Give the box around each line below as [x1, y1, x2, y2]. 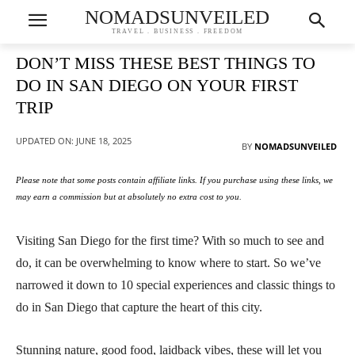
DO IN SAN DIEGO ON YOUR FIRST [16, 75, 298, 95]
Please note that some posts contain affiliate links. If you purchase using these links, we [16, 176, 333, 185]
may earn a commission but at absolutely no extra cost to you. [16, 193, 242, 202]
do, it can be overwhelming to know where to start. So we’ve [16, 256, 321, 270]
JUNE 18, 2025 [76, 134, 132, 147]
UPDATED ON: [16, 134, 74, 147]
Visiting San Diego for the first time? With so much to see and [16, 234, 324, 248]
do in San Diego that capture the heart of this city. [16, 300, 262, 315]
